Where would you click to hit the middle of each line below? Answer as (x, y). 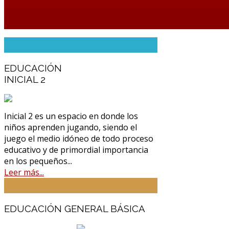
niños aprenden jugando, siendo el (71, 128)
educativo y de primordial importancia (76, 150)
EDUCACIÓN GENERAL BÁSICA (75, 209)
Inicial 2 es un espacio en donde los (71, 116)
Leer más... (24, 173)
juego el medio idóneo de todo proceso (79, 139)
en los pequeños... (38, 161)
